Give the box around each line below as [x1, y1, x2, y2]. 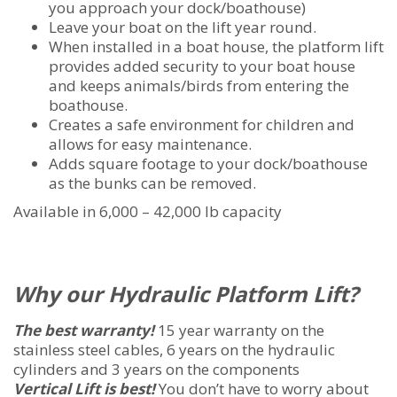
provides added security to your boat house [49, 56, 355, 77]
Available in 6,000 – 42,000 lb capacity [13, 201, 282, 222]
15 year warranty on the [154, 320, 324, 341]
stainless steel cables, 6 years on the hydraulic [13, 339, 335, 361]
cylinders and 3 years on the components [13, 359, 300, 380]
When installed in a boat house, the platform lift [49, 36, 384, 58]
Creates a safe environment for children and [49, 114, 354, 136]
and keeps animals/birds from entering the [49, 75, 349, 97]
